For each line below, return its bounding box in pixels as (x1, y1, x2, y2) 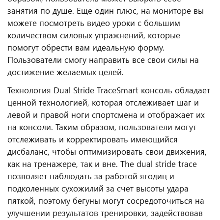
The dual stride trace (120, 158, 197, 169)
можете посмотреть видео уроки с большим (7, 17, 180, 28)
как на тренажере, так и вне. (7, 158, 120, 169)
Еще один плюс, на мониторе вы (77, 5, 204, 16)
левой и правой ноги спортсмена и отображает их (7, 109, 205, 120)
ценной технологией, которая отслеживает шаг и (7, 97, 199, 108)
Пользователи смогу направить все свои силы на (7, 54, 199, 65)
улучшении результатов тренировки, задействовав (7, 207, 203, 218)
